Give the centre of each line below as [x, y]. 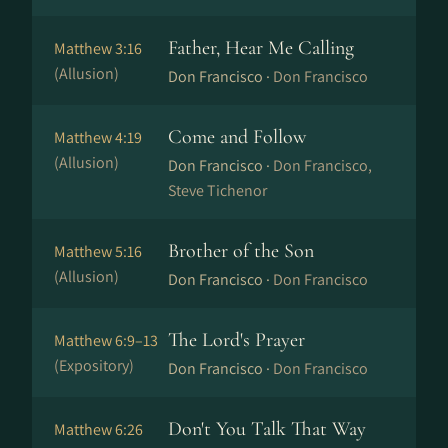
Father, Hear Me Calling [261, 48]
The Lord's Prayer [236, 340]
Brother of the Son [241, 251]
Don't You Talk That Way [267, 429]
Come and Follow [237, 137]
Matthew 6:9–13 [106, 340]
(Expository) [94, 365]
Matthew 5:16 [98, 251]
